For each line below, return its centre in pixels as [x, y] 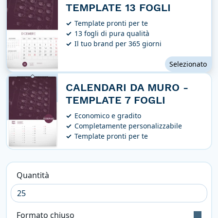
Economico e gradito [108, 116]
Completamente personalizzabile [128, 126]
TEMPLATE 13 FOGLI [118, 8]
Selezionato [188, 64]
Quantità [34, 175]
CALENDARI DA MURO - [127, 87]
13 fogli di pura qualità [112, 33]
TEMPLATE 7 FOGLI [116, 100]
